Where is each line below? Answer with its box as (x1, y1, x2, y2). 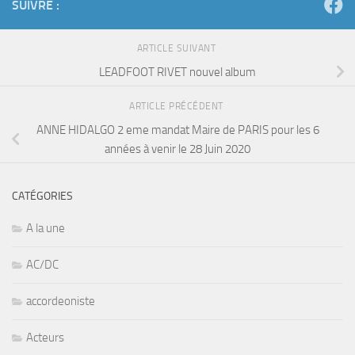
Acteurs (26, 330, 64, 345)
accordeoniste (26, 293, 95, 308)
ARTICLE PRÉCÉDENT (129, 101, 226, 113)
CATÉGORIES (12, 189, 73, 203)
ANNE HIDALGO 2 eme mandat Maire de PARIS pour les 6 (36, 122, 319, 137)
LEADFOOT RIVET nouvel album (99, 64, 256, 79)
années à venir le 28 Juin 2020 (105, 141, 250, 156)
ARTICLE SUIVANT (136, 43, 219, 55)
